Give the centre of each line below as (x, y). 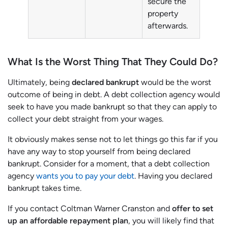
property (163, 14)
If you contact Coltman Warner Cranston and (90, 209)
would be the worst (175, 82)
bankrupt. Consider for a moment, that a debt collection (109, 164)
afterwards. (168, 26)
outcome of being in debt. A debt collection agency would (114, 95)
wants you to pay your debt (85, 176)
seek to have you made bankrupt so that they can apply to (112, 107)
